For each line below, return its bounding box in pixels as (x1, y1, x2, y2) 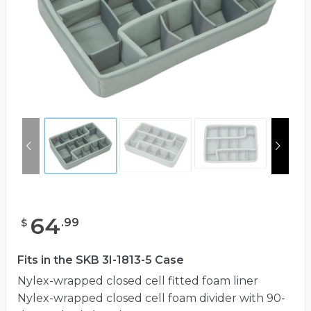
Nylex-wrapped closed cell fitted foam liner (17, 274, 258, 288)
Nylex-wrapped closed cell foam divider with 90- (17, 292, 285, 305)
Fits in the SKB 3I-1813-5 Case (17, 253, 184, 267)
